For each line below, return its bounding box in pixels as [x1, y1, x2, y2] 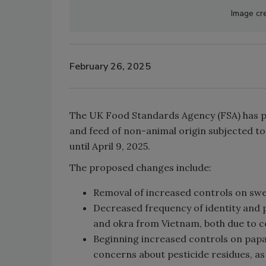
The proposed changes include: [69, 161, 211, 173]
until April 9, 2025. [69, 140, 150, 152]
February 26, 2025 [69, 59, 151, 73]
